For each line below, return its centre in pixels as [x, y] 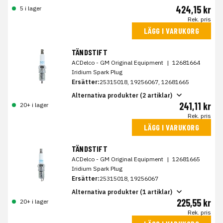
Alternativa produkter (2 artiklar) [122, 95]
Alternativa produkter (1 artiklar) [122, 192]
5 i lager [31, 8]
